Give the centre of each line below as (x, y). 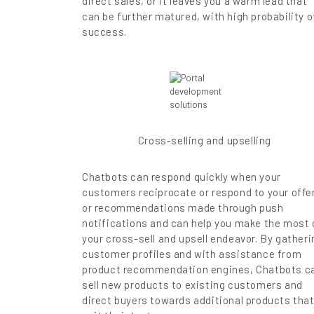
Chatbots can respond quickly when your (182, 177)
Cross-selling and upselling (205, 141)
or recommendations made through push (183, 208)
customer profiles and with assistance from (192, 254)
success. (104, 32)
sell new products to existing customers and (192, 285)
